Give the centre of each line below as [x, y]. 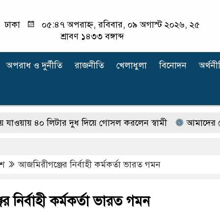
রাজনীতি [89, 65]
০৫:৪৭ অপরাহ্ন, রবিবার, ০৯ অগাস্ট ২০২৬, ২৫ [119, 25]
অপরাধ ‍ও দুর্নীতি [34, 65]
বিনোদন [173, 65]
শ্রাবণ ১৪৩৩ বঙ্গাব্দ [93, 36]
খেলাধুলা [132, 65]
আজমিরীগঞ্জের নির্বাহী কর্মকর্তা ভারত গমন [89, 165]
